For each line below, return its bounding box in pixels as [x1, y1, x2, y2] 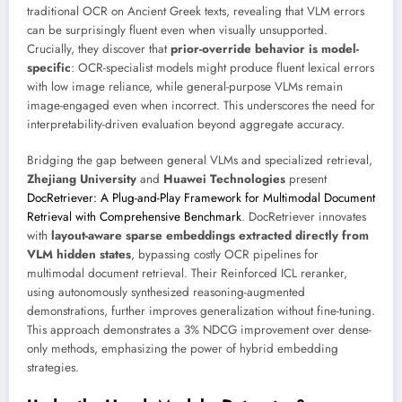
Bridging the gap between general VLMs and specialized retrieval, [27, 152, 372, 170]
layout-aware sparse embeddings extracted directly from [51, 227, 369, 245]
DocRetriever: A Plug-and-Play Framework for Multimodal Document [27, 189, 375, 207]
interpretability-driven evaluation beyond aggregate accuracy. [27, 115, 345, 133]
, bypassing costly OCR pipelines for [131, 246, 319, 264]
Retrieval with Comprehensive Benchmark [27, 208, 241, 226]
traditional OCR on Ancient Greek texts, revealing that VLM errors [27, 2, 364, 20]
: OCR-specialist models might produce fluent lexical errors [71, 58, 374, 76]
